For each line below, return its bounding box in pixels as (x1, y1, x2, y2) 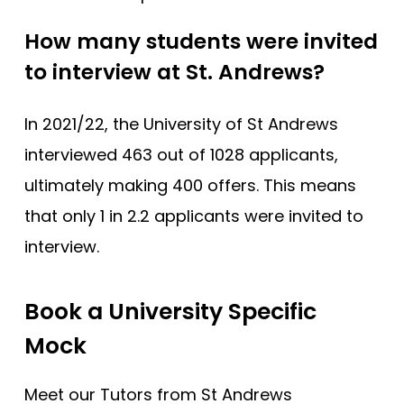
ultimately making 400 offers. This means (24, 173, 356, 197)
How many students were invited (24, 27, 378, 57)
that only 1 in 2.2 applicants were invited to (24, 204, 363, 227)
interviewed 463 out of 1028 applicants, (24, 142, 338, 166)
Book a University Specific (24, 295, 317, 327)
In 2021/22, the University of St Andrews (24, 112, 338, 135)
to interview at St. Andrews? (24, 58, 325, 87)
